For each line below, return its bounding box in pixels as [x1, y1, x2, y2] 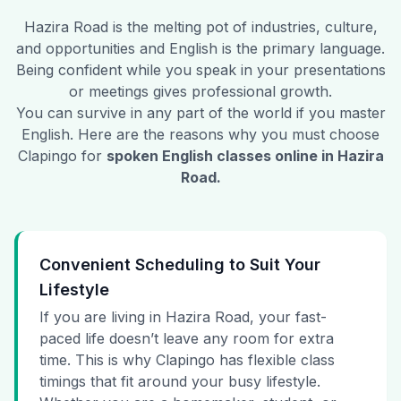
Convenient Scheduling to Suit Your [39, 255, 320, 275]
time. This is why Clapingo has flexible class [39, 351, 335, 370]
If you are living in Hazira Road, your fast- [39, 308, 327, 327]
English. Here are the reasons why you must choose [21, 125, 380, 144]
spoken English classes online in [106, 147, 337, 166]
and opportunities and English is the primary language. [16, 39, 385, 58]
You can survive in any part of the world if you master [15, 104, 386, 123]
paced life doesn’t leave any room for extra [39, 329, 334, 348]
